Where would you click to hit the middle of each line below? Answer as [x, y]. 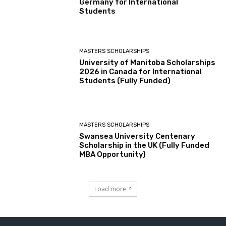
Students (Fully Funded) [125, 80]
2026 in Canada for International [141, 71]
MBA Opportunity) [113, 155]
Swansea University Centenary [137, 136]
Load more [110, 189]
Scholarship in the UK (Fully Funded [145, 146]
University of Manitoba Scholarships [148, 62]
